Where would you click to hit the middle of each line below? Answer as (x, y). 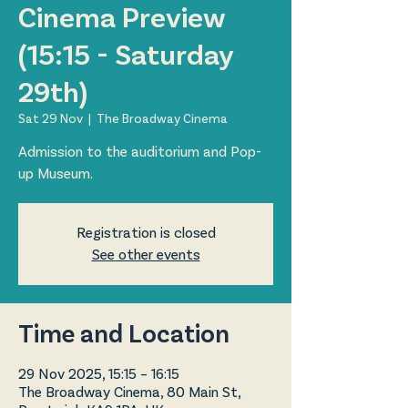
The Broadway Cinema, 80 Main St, (129, 392)
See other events (146, 255)
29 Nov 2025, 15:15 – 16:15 (99, 374)
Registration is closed (146, 233)
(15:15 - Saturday (126, 55)
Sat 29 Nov (51, 119)
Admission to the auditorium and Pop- (140, 152)
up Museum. (56, 173)
